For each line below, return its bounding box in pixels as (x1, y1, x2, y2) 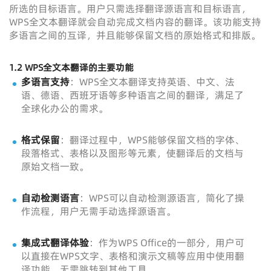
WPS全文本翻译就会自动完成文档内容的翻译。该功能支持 (9, 15, 261, 28)
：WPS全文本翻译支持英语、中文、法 (70, 75, 235, 88)
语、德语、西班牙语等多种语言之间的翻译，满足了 (21, 88, 244, 102)
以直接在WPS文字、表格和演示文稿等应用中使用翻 (21, 249, 244, 263)
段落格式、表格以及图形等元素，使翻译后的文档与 (21, 146, 244, 160)
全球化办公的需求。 (21, 102, 108, 115)
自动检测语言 (21, 191, 79, 204)
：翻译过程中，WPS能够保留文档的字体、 (60, 133, 244, 146)
